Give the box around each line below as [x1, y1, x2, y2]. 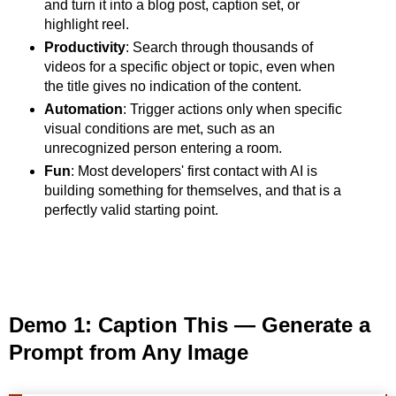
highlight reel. [43, 17, 129, 33]
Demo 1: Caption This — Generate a [9, 313, 370, 338]
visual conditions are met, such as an [43, 121, 275, 137]
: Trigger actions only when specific [122, 102, 342, 118]
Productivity [43, 40, 126, 56]
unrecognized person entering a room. [43, 141, 282, 156]
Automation [43, 102, 123, 118]
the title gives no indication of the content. [43, 79, 301, 95]
